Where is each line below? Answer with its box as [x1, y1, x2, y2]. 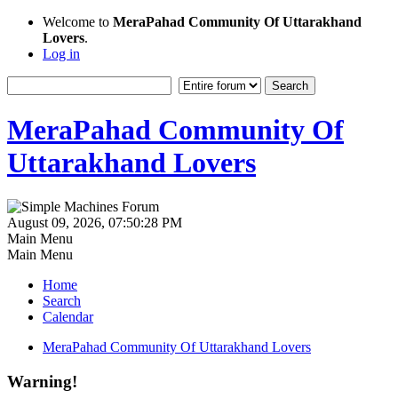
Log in [43, 46, 80, 61]
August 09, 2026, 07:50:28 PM [7, 214, 182, 230]
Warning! [7, 371, 77, 391]
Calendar [43, 308, 93, 324]
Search [43, 292, 81, 308]
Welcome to [43, 14, 113, 29]
